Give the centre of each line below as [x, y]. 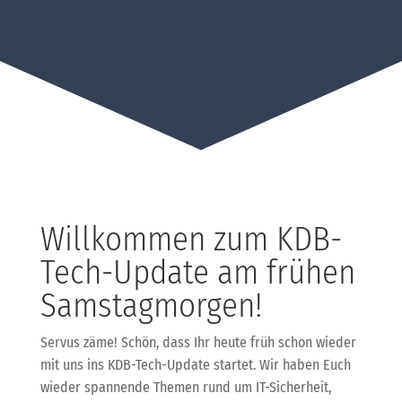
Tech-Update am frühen [197, 272]
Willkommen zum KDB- [191, 239]
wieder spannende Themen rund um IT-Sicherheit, [185, 387]
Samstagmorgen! [151, 305]
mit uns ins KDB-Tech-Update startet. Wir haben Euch [195, 364]
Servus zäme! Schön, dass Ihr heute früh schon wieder [198, 342]
